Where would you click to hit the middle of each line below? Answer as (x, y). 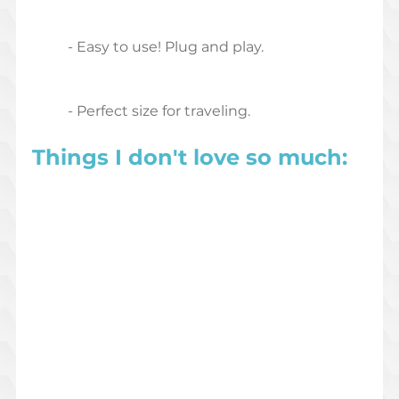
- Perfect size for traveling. (159, 111)
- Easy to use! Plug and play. (165, 47)
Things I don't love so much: (189, 158)
